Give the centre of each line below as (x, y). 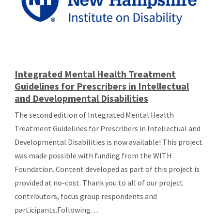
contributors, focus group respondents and (86, 196)
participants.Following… (56, 210)
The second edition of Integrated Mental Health (94, 115)
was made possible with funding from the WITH (93, 156)
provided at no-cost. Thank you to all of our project (99, 183)
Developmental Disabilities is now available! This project (108, 142)
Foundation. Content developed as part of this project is (107, 169)
